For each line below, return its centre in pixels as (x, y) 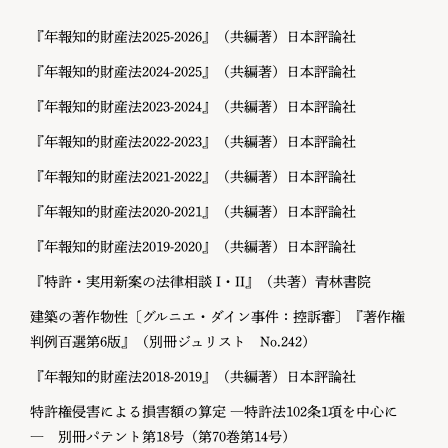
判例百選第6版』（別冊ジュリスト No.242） (173, 341)
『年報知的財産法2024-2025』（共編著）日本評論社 (193, 71)
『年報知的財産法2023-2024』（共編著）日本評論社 (193, 106)
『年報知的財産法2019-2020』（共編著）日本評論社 (193, 246)
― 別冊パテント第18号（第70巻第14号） (163, 436)
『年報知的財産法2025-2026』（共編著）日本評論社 (193, 36)
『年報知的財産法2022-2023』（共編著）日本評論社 (193, 141)
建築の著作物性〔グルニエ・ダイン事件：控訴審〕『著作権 (217, 316)
